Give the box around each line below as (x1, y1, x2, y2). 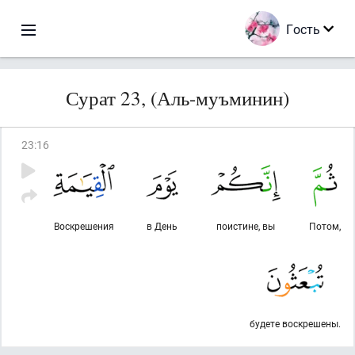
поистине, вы (216, 219, 275, 232)
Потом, (309, 219, 341, 232)
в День (147, 219, 177, 232)
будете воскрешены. (250, 317, 341, 330)
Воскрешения (54, 219, 114, 232)
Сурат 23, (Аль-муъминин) (66, 85, 289, 111)
